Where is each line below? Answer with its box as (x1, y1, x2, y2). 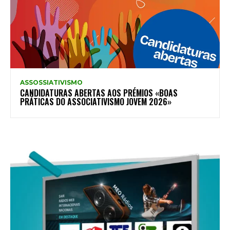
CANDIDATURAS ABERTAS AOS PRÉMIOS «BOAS (20, 87, 178, 100)
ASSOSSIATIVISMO (20, 79, 83, 87)
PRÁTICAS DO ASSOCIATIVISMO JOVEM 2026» (20, 95, 171, 108)
